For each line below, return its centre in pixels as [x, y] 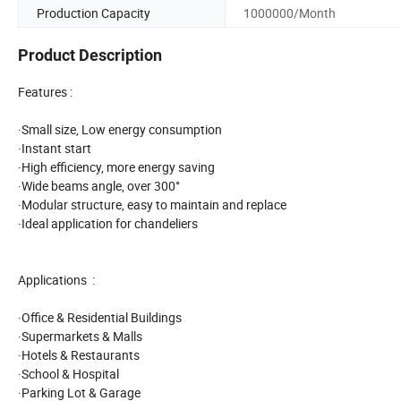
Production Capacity [94, 13]
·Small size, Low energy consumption [121, 130]
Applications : [56, 280]
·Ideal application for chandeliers [108, 224]
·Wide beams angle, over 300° [99, 186]
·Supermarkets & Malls [80, 337]
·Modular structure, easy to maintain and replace [152, 205]
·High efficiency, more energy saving [116, 167]
